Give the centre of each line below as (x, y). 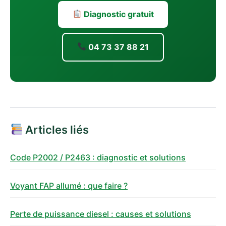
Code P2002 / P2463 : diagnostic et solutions (98, 157)
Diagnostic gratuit (118, 14)
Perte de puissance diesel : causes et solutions (101, 214)
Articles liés (56, 129)
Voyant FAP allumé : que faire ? (69, 185)
